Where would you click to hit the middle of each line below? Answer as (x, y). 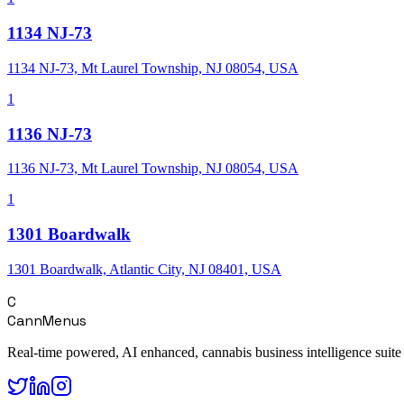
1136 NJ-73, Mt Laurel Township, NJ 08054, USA (153, 169)
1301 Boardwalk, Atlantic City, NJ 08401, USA (144, 269)
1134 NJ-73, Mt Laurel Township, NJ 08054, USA (153, 68)
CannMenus (47, 320)
